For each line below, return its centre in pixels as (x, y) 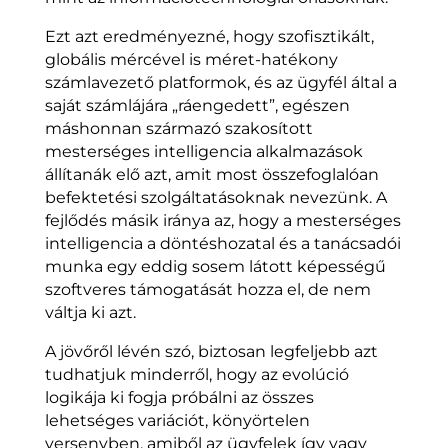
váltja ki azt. (90, 313)
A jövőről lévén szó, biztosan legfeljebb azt (211, 352)
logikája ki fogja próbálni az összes (179, 398)
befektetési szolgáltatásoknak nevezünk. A (215, 198)
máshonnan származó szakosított (178, 129)
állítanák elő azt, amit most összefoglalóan (211, 175)
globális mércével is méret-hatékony (191, 60)
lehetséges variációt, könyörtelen (177, 421)
